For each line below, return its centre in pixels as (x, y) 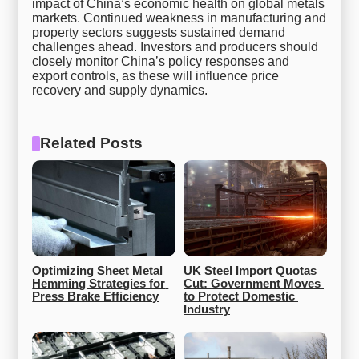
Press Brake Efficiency (96, 297)
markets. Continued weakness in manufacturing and (179, 18)
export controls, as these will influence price (156, 76)
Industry (207, 310)
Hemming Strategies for (99, 284)
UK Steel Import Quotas (250, 271)
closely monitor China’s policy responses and (161, 62)
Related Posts (91, 143)
